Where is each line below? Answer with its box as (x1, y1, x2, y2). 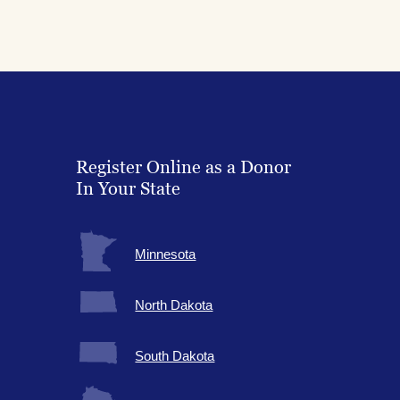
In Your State (76, 179, 181, 198)
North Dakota (135, 296, 213, 312)
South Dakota (135, 347, 215, 363)
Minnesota (135, 246, 196, 262)
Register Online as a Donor (76, 158, 292, 177)
